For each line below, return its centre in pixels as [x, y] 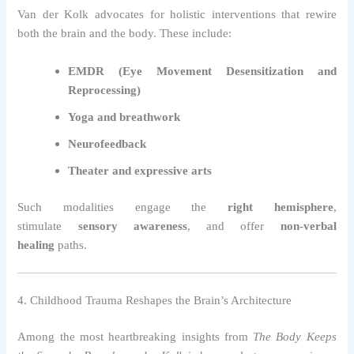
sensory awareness [132, 226]
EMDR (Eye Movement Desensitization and [202, 71]
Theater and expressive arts [140, 170]
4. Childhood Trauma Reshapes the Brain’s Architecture [155, 300]
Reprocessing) [105, 90]
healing [36, 245]
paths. [71, 245]
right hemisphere [280, 207]
